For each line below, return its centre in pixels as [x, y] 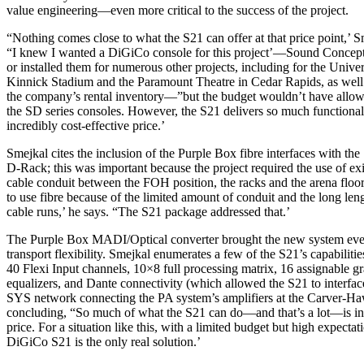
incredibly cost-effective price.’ [86, 125]
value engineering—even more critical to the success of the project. [178, 10]
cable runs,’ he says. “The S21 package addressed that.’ [148, 211]
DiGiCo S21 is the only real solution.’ [104, 341]
